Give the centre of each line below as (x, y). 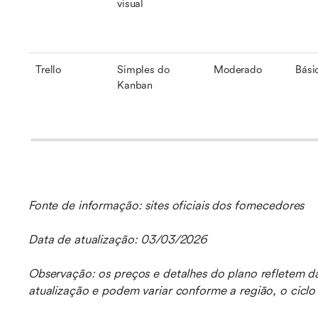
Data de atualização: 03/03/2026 (118, 240)
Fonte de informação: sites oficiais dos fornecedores (166, 205)
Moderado (238, 70)
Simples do (143, 70)
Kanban (135, 86)
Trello (49, 70)
